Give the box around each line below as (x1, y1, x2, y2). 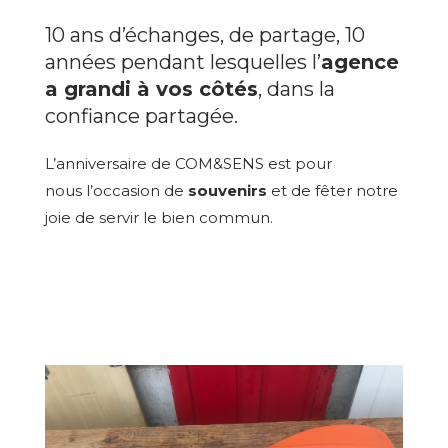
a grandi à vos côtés (44, 77, 258, 101)
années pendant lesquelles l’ (44, 50, 321, 74)
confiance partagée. (44, 104, 238, 128)
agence (320, 50, 399, 74)
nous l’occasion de (44, 181, 188, 200)
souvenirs (187, 181, 267, 200)
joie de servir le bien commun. (44, 208, 273, 227)
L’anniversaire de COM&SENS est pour (44, 154, 332, 173)
